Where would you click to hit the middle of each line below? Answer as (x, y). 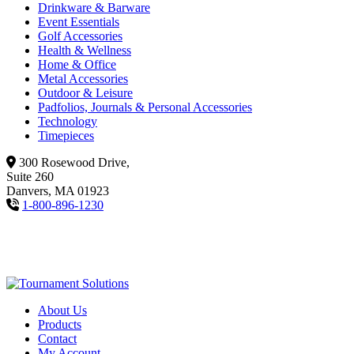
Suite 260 (30, 177)
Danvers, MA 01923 (58, 191)
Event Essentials (79, 22)
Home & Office (77, 65)
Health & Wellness (85, 51)
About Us (62, 311)
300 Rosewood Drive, (74, 163)
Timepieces (66, 136)
